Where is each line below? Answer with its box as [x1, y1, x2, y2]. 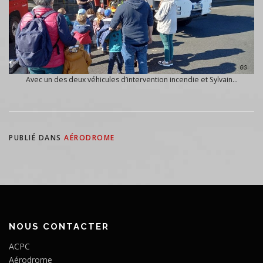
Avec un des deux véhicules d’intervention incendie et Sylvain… [25, 75, 238, 85]
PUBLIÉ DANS [9, 133, 64, 143]
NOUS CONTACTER [9, 221, 109, 232]
